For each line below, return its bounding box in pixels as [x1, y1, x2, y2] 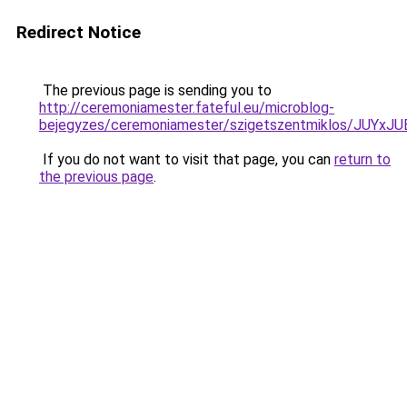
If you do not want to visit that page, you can [39, 151, 334, 168]
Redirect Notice [16, 22, 141, 43]
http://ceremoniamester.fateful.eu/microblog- [39, 99, 334, 116]
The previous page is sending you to [39, 82, 272, 99]
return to [334, 151, 391, 168]
